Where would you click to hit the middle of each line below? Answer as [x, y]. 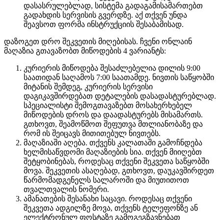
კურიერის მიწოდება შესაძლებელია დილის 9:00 [112, 68]
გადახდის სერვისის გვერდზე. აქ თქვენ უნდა [105, 15]
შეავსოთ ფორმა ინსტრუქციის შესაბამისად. [104, 24]
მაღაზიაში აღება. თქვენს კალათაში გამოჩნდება [113, 142]
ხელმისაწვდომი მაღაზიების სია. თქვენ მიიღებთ [113, 152]
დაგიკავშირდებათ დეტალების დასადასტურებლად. [120, 96]
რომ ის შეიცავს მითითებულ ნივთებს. [92, 133]
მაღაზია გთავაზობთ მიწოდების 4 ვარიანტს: [85, 51]
